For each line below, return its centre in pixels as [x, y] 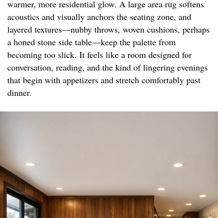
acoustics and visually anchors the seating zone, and [99, 17]
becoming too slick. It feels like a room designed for [100, 55]
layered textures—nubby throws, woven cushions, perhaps [109, 29]
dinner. [19, 93]
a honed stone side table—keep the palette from [91, 42]
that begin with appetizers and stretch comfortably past [104, 80]
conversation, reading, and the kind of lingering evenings [108, 67]
